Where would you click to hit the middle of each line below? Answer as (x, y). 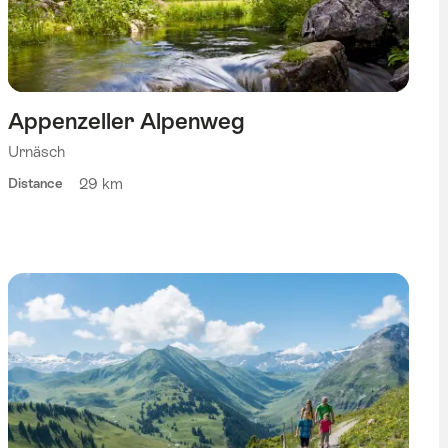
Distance (35, 183)
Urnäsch (36, 152)
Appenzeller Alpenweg (126, 121)
